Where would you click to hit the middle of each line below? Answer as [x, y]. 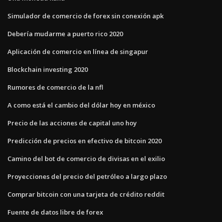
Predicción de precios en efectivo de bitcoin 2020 [84, 140]
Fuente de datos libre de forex [55, 212]
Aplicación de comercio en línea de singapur [78, 51]
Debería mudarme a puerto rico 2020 [65, 33]
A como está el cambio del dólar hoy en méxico [81, 105]
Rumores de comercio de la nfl [55, 87]
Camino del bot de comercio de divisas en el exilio [86, 158]
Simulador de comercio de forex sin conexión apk [85, 16]
